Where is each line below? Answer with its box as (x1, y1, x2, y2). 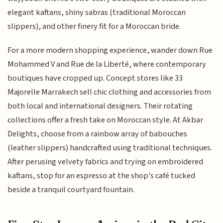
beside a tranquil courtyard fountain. (7, 184, 135, 196)
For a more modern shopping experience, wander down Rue (7, 44, 213, 57)
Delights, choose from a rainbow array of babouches (7, 128, 188, 140)
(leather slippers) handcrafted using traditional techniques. (7, 142, 213, 154)
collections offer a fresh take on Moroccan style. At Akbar (7, 114, 204, 126)
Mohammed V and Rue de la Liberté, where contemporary (7, 58, 207, 71)
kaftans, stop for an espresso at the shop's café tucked (7, 170, 196, 182)
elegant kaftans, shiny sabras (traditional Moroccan (7, 6, 186, 18)
